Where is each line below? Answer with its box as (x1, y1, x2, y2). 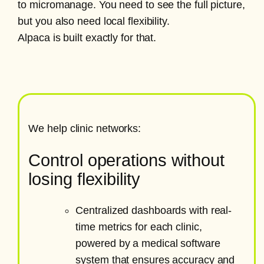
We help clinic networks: (28, 123, 141, 134)
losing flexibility (28, 169, 140, 189)
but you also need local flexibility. (18, 15, 170, 27)
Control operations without (28, 150, 225, 170)
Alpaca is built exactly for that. (18, 32, 157, 44)
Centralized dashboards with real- (75, 204, 232, 217)
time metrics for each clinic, (75, 221, 202, 233)
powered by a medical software (75, 237, 220, 250)
